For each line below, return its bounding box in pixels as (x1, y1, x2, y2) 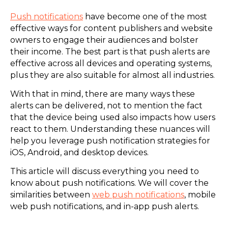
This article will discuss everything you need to (10, 166, 199, 177)
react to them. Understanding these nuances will (10, 124, 210, 134)
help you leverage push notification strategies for (10, 135, 210, 146)
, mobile (184, 190, 216, 200)
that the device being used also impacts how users (10, 112, 215, 122)
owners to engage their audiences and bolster (10, 35, 198, 45)
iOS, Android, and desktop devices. (10, 147, 151, 157)
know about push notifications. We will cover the (10, 178, 209, 188)
